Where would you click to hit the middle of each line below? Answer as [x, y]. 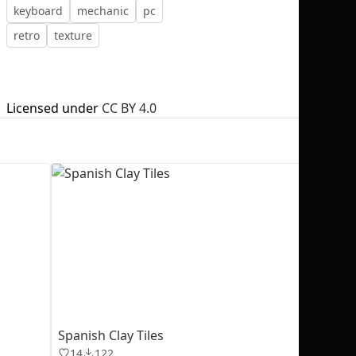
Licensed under [52, 108]
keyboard [38, 11]
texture [73, 35]
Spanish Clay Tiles [111, 335]
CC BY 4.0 [129, 108]
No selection [237, 103]
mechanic [103, 11]
